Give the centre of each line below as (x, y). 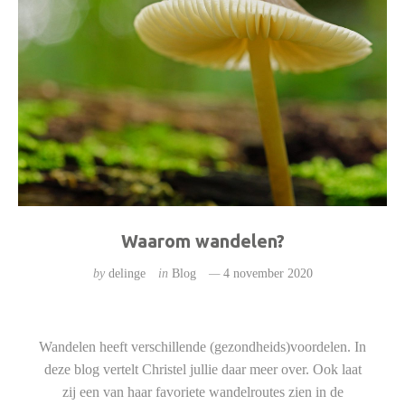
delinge (127, 274)
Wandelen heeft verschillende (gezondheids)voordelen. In (202, 347)
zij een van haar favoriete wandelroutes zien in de (202, 392)
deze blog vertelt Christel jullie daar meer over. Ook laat (202, 370)
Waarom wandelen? (202, 241)
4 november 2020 (268, 274)
